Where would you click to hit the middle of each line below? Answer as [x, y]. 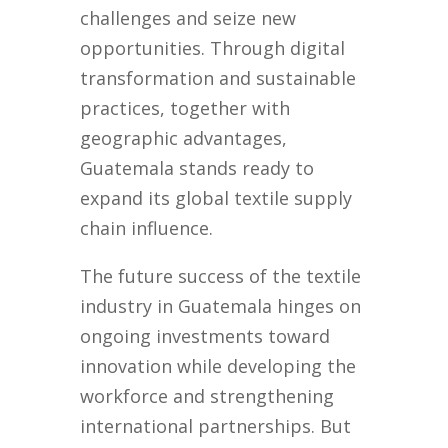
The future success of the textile [221, 276]
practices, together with [185, 108]
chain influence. [147, 228]
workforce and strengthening [207, 396]
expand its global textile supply [216, 198]
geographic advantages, [184, 138]
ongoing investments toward [205, 336]
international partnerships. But [216, 426]
